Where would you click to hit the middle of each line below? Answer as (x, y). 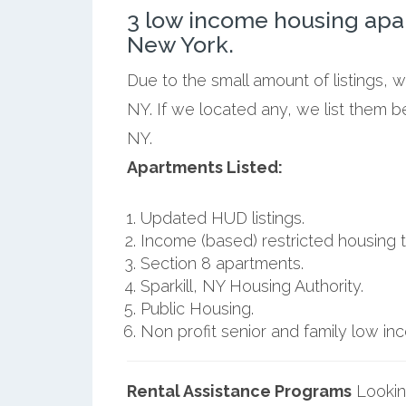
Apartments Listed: (204, 167)
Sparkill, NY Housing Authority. (251, 285)
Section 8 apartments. (222, 263)
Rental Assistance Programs (239, 391)
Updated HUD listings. (222, 217)
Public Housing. (197, 308)
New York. (180, 44)
